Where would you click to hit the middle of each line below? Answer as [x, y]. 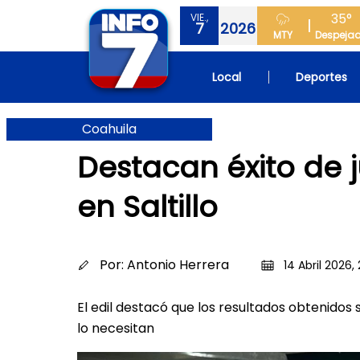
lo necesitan [116, 328]
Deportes [322, 77]
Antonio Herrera [178, 265]
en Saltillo [147, 207]
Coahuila [109, 129]
